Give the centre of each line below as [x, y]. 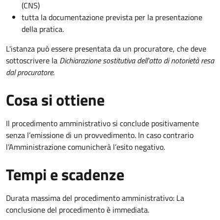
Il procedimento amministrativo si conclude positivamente [102, 124]
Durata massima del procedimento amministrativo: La [95, 198]
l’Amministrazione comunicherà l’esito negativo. [85, 147]
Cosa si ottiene [55, 100]
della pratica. [43, 29]
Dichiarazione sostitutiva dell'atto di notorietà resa [137, 61]
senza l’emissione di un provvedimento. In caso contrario [100, 135]
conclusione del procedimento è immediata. [78, 210]
